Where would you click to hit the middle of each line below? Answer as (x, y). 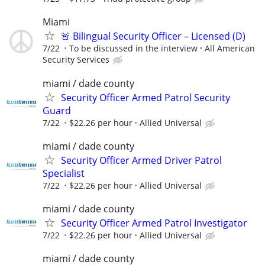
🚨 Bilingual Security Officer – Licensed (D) (153, 36)
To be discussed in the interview (133, 49)
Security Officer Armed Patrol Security (146, 97)
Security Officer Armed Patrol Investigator (154, 223)
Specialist (64, 173)
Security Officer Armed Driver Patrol (141, 160)
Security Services (76, 60)
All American (230, 49)
